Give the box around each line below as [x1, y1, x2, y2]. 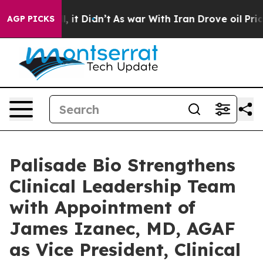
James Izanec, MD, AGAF [9, 217, 235, 240]
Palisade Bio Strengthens [9, 154, 235, 176]
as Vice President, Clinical [9, 238, 241, 261]
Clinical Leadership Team [9, 175, 236, 197]
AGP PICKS [7, 14, 55, 24]
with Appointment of [9, 196, 195, 218]
